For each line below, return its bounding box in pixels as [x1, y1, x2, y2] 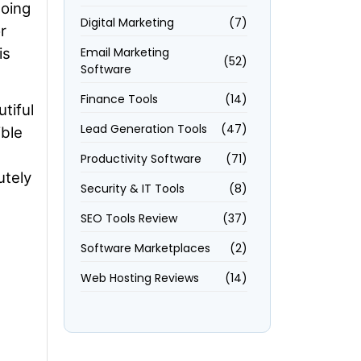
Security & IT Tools [80, 180, 185, 197]
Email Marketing [80, 44, 169, 60]
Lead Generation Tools [80, 121, 207, 137]
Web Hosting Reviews [80, 270, 199, 286]
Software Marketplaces [80, 240, 210, 256]
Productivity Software [80, 151, 201, 167]
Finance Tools [80, 91, 158, 107]
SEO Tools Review [80, 210, 177, 226]
